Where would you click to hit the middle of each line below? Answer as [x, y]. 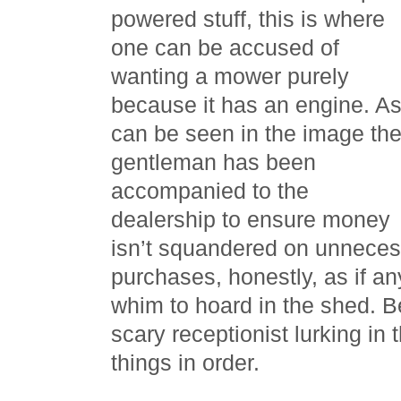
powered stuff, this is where [248, 19]
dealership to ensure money [251, 219]
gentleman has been [213, 162]
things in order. [188, 363]
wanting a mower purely [230, 76]
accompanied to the [210, 191]
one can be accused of [225, 47]
